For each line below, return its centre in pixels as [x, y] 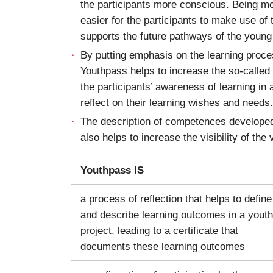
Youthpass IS [112, 170]
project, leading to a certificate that [159, 230]
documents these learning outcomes [163, 246]
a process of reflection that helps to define [176, 198]
